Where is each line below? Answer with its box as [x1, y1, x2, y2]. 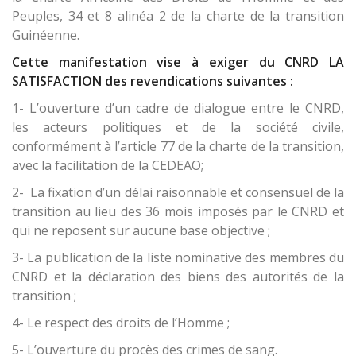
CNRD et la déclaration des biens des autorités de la [12, 268, 344, 286]
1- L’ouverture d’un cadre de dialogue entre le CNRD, [12, 99, 344, 118]
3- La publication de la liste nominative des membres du [12, 249, 344, 267]
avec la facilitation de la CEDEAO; [12, 157, 203, 175]
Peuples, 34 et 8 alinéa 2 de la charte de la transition [12, 7, 344, 25]
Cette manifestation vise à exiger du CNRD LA [12, 53, 344, 72]
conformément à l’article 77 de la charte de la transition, [12, 137, 344, 156]
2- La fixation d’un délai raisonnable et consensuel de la [12, 184, 344, 202]
